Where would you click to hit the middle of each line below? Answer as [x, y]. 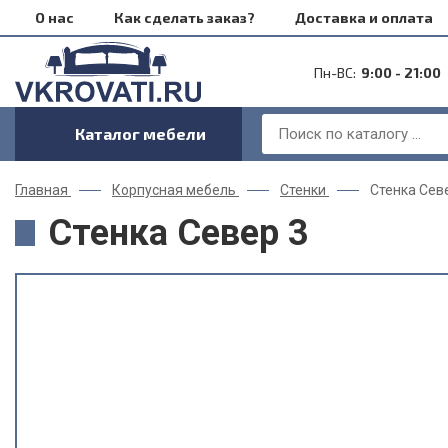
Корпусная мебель [174, 190]
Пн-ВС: [334, 72]
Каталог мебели [140, 133]
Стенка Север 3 [178, 233]
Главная [41, 190]
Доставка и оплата [364, 17]
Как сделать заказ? [184, 17]
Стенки [303, 190]
